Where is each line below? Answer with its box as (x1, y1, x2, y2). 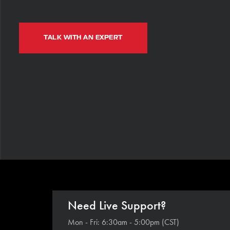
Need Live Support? (68, 197, 166, 213)
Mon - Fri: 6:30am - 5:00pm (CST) (68, 217, 179, 227)
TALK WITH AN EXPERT (44, 33, 123, 42)
